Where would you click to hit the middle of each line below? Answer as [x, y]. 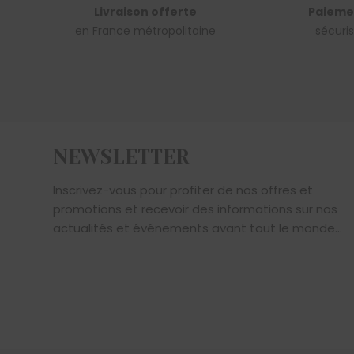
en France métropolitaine [145, 31]
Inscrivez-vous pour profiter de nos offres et [183, 190]
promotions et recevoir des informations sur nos [195, 209]
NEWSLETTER [121, 157]
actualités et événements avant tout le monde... [198, 228]
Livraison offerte [145, 12]
